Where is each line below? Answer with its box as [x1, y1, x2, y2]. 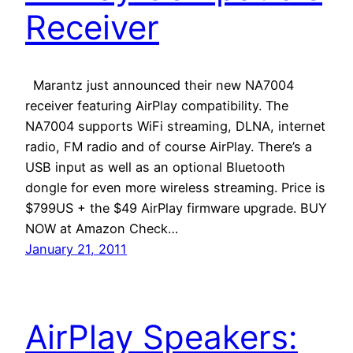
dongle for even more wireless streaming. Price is [25, 179, 325, 195]
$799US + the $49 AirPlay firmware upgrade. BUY [25, 199, 327, 216]
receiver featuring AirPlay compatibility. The [25, 97, 288, 113]
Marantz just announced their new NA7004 [25, 76, 294, 93]
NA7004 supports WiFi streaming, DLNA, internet [25, 117, 325, 134]
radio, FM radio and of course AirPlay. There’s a [25, 138, 312, 154]
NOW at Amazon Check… [25, 220, 178, 236]
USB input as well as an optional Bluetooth [25, 158, 285, 175]
